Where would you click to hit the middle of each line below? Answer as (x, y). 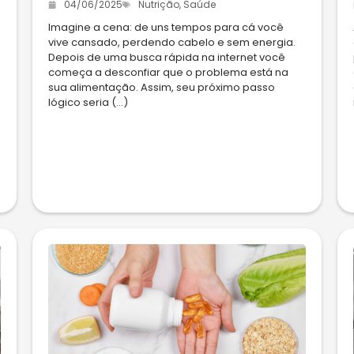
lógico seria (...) (88, 102)
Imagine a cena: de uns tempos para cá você (166, 27)
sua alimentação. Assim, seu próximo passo (161, 87)
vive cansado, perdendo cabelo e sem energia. (171, 42)
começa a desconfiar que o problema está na (168, 72)
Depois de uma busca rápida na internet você (166, 57)
